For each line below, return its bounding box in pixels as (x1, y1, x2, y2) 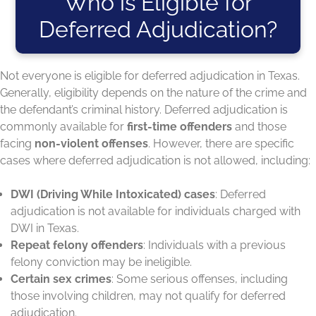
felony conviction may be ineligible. (11, 255, 192, 269)
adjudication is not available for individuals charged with (11, 204, 300, 218)
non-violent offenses (35, 136, 148, 150)
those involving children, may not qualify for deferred (11, 288, 286, 303)
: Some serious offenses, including (111, 272, 288, 286)
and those (232, 119, 286, 133)
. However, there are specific (148, 136, 294, 150)
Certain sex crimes (11, 272, 111, 286)
